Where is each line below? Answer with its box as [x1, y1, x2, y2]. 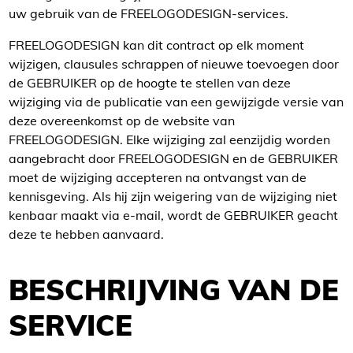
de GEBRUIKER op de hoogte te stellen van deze [9, 75, 291, 91]
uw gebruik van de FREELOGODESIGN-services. [9, 6, 288, 21]
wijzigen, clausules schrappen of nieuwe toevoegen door [9, 56, 339, 72]
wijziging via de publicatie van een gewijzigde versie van [9, 94, 344, 110]
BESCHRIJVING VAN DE [9, 272, 339, 307]
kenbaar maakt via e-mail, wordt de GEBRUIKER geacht [9, 207, 338, 223]
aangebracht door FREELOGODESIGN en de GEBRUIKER [9, 150, 338, 166]
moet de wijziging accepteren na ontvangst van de [9, 169, 307, 185]
